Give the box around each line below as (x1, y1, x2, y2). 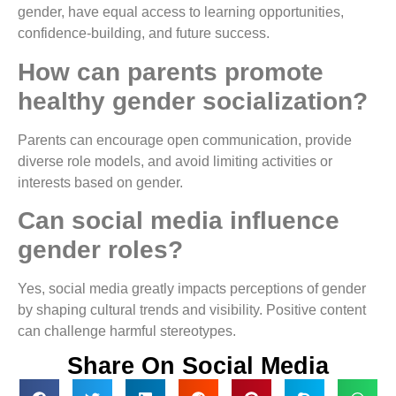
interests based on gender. (18, 174, 183, 190)
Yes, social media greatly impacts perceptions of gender (18, 281, 366, 297)
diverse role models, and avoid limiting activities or (18, 153, 332, 169)
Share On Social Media (67, 353, 329, 380)
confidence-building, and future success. (18, 26, 270, 42)
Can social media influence (18, 207, 339, 235)
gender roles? (18, 236, 183, 264)
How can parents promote (18, 57, 324, 86)
